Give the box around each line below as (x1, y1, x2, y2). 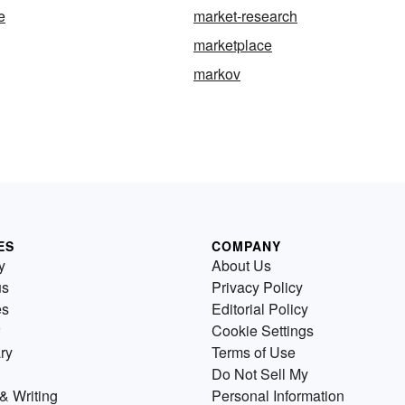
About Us (212, 255, 271, 276)
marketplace (193, 34, 272, 55)
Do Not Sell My (212, 363, 308, 384)
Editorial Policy (212, 298, 308, 319)
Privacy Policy (212, 277, 303, 297)
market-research (193, 5, 297, 26)
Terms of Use (212, 342, 296, 363)
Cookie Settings (212, 320, 314, 341)
